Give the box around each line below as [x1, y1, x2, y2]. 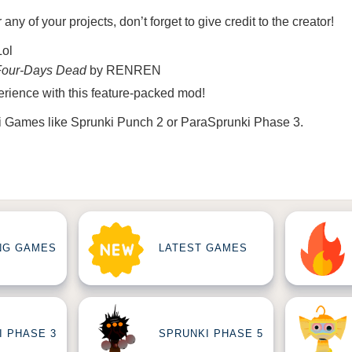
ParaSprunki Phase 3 [181, 115, 300, 129]
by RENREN [86, 64, 161, 77]
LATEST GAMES [159, 242, 247, 255]
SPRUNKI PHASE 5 [159, 328, 263, 340]
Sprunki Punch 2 [71, 115, 163, 129]
